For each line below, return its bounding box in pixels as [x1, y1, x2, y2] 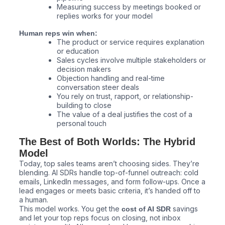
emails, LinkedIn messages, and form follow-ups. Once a [19, 177, 205, 186]
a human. [19, 195, 48, 204]
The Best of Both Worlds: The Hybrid [19, 136, 195, 148]
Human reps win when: [19, 29, 97, 38]
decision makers [56, 65, 111, 74]
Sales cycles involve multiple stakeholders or [56, 56, 206, 65]
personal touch [56, 119, 106, 128]
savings [171, 204, 198, 213]
